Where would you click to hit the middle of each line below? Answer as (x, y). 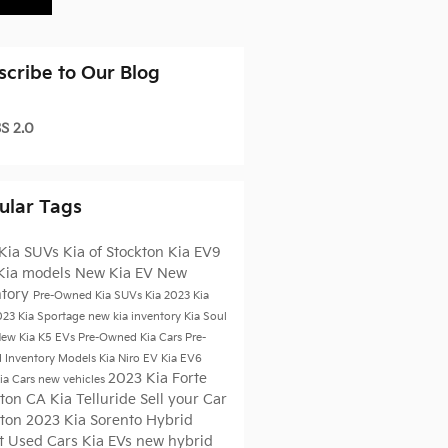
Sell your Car (183, 399)
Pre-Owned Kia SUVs (88, 295)
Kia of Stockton (115, 252)
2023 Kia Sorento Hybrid (109, 420)
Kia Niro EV (129, 358)
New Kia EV (115, 273)
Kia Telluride (94, 399)
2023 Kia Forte (157, 378)
